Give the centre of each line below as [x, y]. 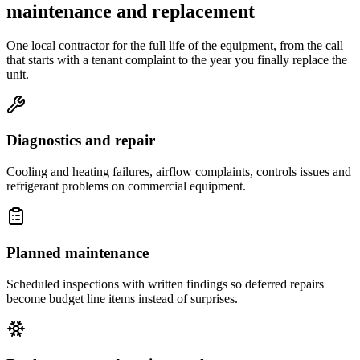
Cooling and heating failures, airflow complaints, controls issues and [179, 172]
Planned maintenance [78, 252]
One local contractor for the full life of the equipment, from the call [175, 45]
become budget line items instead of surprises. [122, 298]
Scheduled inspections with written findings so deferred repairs [165, 284]
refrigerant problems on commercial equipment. [126, 186]
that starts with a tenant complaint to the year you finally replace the [177, 59]
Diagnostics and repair [81, 141]
